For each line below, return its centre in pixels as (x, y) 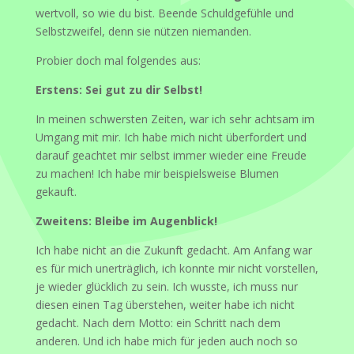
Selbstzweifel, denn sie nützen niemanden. (143, 31)
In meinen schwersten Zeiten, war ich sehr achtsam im (175, 119)
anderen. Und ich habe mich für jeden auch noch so (166, 341)
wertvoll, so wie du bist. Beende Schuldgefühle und (164, 13)
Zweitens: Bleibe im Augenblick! (126, 220)
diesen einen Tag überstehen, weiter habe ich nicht (165, 304)
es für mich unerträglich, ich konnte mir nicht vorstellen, (177, 268)
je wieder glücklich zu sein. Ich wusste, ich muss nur (166, 286)
